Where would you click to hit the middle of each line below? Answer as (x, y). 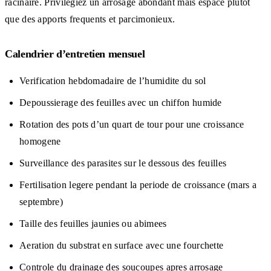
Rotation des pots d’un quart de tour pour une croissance (132, 124)
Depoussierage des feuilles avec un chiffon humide (121, 102)
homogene (40, 141)
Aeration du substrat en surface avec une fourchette (122, 245)
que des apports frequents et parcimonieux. (90, 19)
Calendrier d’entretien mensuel (75, 54)
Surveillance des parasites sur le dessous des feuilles (123, 163)
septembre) (41, 201)
